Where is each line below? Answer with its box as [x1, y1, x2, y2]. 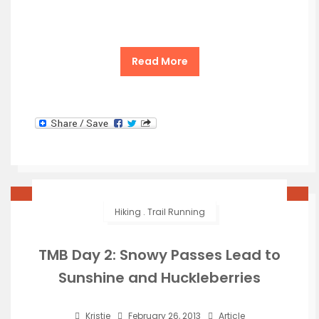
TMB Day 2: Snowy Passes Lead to [38, 245, 281, 266]
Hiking [114, 206, 141, 219]
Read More [131, 54, 188, 68]
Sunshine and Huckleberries [58, 268, 261, 288]
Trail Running [147, 206, 205, 219]
